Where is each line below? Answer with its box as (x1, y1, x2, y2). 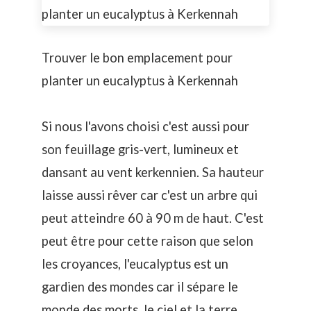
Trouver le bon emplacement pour (42, 50, 233, 66)
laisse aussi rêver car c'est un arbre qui (42, 187, 258, 203)
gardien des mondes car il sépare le (42, 279, 238, 295)
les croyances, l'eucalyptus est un (42, 256, 228, 272)
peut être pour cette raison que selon (42, 233, 253, 249)
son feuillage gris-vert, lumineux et (42, 142, 239, 158)
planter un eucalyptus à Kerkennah (42, 73, 238, 89)
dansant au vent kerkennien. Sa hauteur (42, 165, 264, 180)
